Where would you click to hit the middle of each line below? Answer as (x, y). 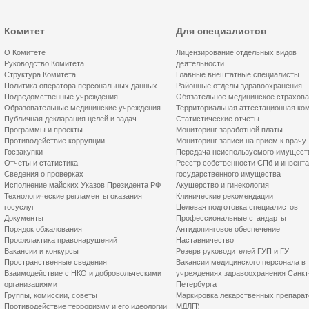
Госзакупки (23, 152)
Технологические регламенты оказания (73, 196)
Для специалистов (221, 31)
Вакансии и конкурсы (41, 251)
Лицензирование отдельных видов (236, 52)
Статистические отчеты (218, 119)
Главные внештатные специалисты (238, 74)
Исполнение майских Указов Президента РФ (82, 185)
